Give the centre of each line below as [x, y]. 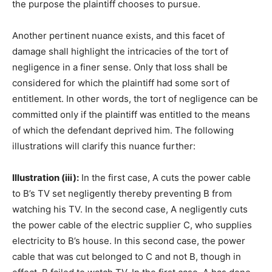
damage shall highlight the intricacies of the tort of [120, 52]
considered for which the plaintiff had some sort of [121, 83]
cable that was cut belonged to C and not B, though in [127, 257]
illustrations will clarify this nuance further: [104, 146]
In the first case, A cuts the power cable [165, 178]
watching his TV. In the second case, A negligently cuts [130, 209]
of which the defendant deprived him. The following [123, 131]
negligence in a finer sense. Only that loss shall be [120, 67]
